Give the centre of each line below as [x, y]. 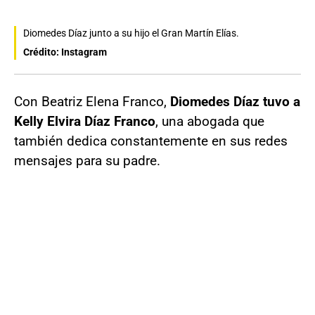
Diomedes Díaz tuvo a [235, 102]
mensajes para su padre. [87, 161]
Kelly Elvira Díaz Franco [85, 122]
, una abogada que [210, 122]
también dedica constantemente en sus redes [151, 141]
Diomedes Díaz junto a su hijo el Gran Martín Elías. [131, 33]
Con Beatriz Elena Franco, [92, 102]
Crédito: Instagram [65, 52]
